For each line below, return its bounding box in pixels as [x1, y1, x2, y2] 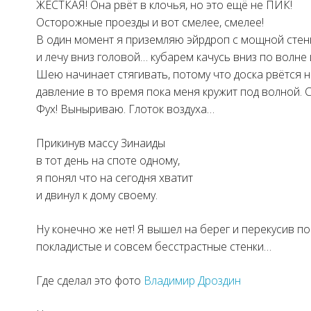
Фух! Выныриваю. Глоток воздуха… [36, 101, 215, 117]
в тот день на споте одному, [36, 153, 180, 169]
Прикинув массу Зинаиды [36, 135, 165, 151]
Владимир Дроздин [144, 273, 241, 289]
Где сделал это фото [36, 273, 144, 289]
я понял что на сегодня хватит [36, 170, 193, 186]
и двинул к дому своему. [36, 187, 158, 203]
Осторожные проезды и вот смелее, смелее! [36, 15, 264, 31]
